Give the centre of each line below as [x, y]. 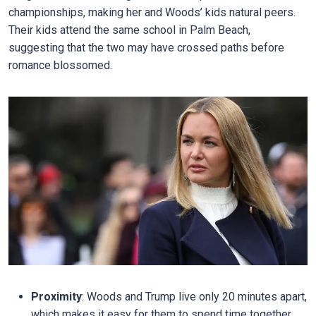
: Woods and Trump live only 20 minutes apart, [194, 296]
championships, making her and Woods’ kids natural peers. [152, 12]
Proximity [56, 296]
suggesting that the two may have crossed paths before [146, 47]
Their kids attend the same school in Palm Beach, [129, 30]
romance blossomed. [60, 65]
